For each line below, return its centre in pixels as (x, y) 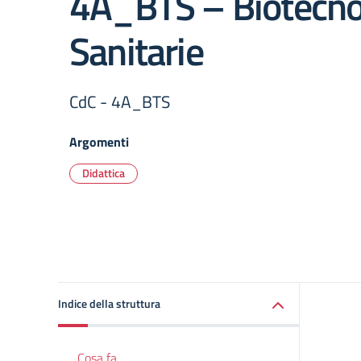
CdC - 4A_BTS (120, 102)
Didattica (104, 173)
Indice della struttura (109, 303)
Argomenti (99, 142)
